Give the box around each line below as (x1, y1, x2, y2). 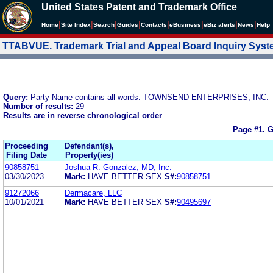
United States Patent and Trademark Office (41, 2, 237, 12)
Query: (3, 92, 30, 102)
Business (173, 21, 201, 28)
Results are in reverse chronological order (3, 110, 162, 120)
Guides (117, 21, 138, 28)
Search (93, 21, 115, 28)
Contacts (141, 21, 167, 28)
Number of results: (3, 101, 76, 111)
